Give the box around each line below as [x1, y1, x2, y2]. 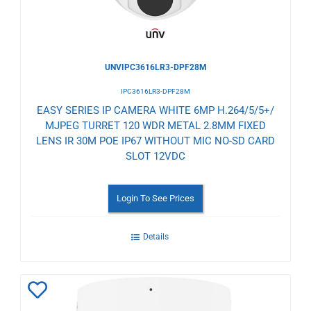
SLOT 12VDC [126, 150, 185, 163]
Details [142, 232, 169, 242]
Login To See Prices [117, 193, 194, 204]
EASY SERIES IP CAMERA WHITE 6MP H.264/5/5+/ [37, 104, 274, 117]
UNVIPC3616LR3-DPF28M [104, 62, 207, 73]
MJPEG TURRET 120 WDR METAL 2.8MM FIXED [45, 119, 266, 133]
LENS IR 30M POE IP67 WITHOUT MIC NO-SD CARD [36, 135, 275, 148]
